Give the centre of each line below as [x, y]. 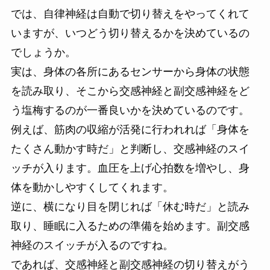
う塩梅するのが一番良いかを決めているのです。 [130, 111]
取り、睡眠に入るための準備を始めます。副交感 [130, 226]
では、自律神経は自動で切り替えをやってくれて [130, 14]
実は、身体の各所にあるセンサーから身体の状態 [130, 72]
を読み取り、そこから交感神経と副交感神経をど [130, 91]
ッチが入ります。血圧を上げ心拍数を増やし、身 [130, 168]
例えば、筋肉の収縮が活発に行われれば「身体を [130, 130]
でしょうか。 [43, 53]
